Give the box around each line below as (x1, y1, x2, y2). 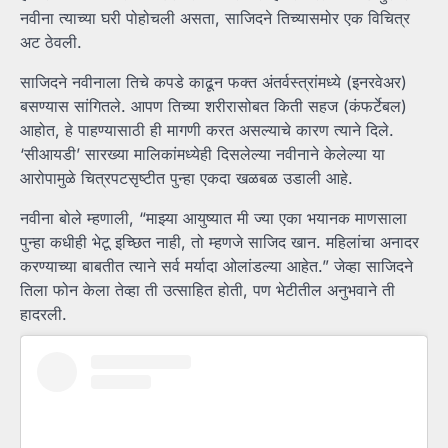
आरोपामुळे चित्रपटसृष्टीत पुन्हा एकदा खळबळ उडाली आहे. (20, 168, 353, 189)
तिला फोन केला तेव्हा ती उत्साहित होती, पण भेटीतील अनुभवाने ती (20, 280, 395, 301)
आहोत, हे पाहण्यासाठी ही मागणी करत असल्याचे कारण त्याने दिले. (20, 120, 394, 141)
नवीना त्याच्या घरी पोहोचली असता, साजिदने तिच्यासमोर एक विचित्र (20, 8, 410, 29)
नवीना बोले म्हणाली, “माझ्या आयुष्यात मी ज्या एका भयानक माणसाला (20, 208, 407, 229)
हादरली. (20, 304, 67, 325)
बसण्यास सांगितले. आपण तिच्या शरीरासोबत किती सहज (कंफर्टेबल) (20, 96, 407, 117)
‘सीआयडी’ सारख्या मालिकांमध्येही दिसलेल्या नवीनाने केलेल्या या (20, 144, 385, 165)
